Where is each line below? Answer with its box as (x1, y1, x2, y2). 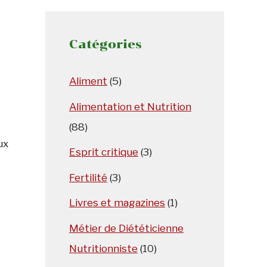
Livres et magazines (69, 197, 165, 209)
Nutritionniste (69, 242, 138, 254)
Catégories (69, 37, 142, 51)
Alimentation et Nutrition (69, 100, 191, 113)
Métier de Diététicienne (69, 222, 184, 234)
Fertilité (69, 171, 107, 184)
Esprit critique (69, 146, 138, 158)
